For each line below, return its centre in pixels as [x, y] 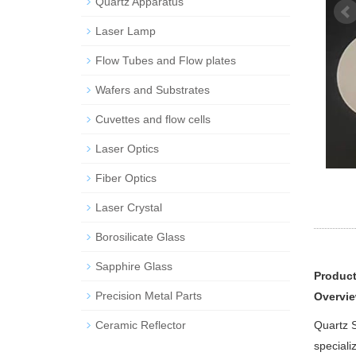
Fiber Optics [126, 178]
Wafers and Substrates [153, 90]
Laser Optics [127, 149]
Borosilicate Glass [140, 237]
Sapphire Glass [134, 266]
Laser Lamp [126, 31]
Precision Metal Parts [149, 296]
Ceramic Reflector [141, 325]
